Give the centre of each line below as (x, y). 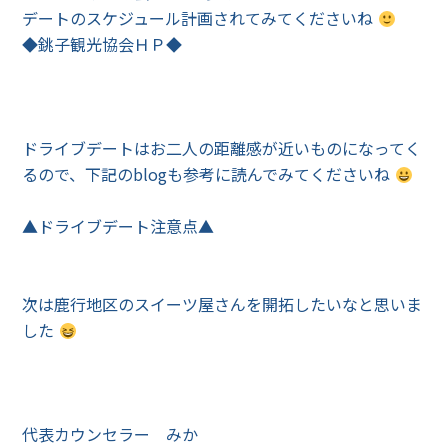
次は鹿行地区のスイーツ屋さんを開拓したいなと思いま (222, 304)
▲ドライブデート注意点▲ (118, 226)
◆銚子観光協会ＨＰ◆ (102, 44)
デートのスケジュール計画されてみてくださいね (200, 18)
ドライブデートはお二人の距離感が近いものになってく (222, 148)
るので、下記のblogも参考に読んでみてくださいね (208, 174)
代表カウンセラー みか (110, 434)
